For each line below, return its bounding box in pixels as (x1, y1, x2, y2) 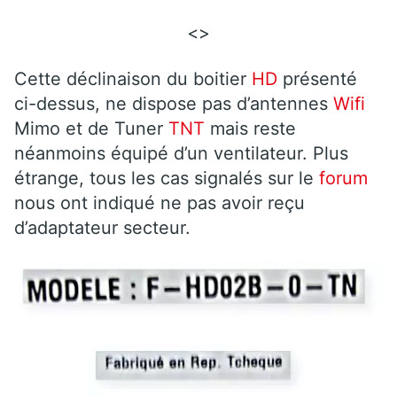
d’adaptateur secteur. (14, 216, 191, 238)
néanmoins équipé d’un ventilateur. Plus (14, 142, 348, 164)
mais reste (210, 117, 296, 139)
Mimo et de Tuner (14, 117, 163, 139)
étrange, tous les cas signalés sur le (14, 167, 314, 189)
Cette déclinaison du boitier (14, 67, 246, 90)
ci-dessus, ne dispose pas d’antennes (14, 92, 328, 114)
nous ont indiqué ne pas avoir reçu (14, 191, 305, 214)
